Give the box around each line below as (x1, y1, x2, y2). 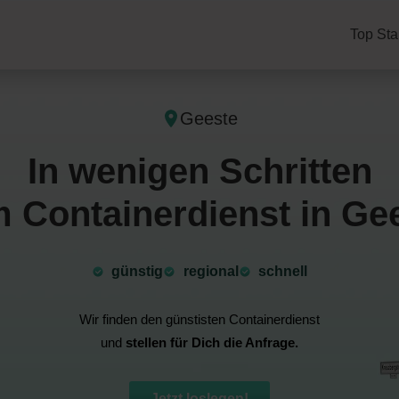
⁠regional (183, 264, 239, 280)
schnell (258, 264, 308, 280)
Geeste (179, 109, 238, 129)
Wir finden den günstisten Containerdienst (79, 312, 320, 328)
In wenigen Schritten (27, 151, 372, 191)
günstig (111, 264, 164, 280)
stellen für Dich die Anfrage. (126, 335, 298, 351)
